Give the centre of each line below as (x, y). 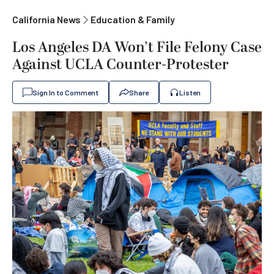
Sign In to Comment (65, 92)
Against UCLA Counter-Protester (120, 65)
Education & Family (133, 19)
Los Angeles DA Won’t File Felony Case (137, 48)
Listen (190, 92)
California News (46, 19)
